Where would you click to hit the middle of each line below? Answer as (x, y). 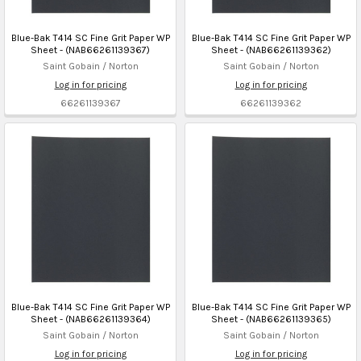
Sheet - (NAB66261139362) (271, 50)
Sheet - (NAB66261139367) (90, 50)
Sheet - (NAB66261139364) (90, 319)
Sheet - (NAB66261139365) (271, 319)
